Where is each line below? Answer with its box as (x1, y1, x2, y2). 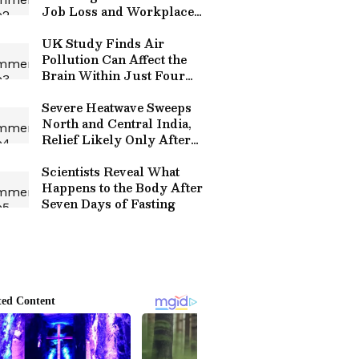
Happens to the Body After (42, 178, 203, 197)
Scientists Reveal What (42, 162, 179, 181)
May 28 (42, 146, 86, 165)
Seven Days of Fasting (42, 194, 175, 213)
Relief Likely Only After (42, 130, 191, 149)
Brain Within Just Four (42, 66, 185, 85)
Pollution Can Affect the (42, 50, 187, 69)
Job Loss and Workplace (42, 2, 194, 21)
